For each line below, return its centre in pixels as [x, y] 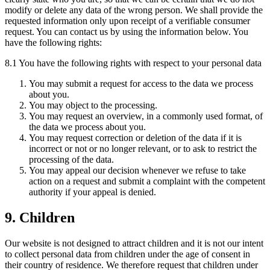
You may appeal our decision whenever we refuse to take [137, 171]
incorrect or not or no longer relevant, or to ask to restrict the [143, 149]
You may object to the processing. [93, 105]
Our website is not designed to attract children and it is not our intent [134, 243]
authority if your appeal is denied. [93, 192]
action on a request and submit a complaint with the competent [147, 181]
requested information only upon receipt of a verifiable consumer [127, 21]
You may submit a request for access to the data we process [141, 84]
